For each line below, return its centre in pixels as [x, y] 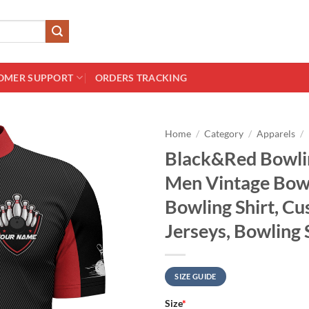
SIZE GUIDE [196, 276]
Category [224, 134]
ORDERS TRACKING [141, 78]
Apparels [276, 134]
